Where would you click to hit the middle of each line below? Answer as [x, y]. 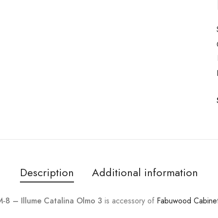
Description [47, 172]
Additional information [145, 172]
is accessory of [130, 200]
